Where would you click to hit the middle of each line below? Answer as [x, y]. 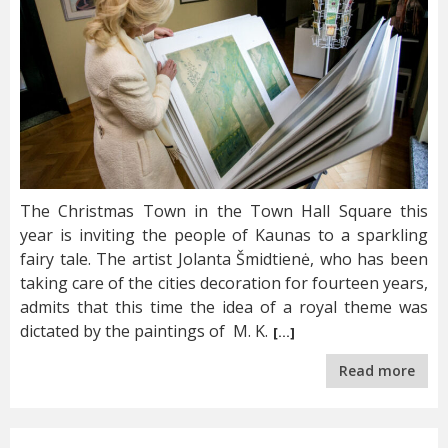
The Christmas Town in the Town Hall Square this [224, 210]
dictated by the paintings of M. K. [144, 330]
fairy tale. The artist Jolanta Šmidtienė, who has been [224, 258]
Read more [377, 370]
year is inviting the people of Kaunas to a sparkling [224, 234]
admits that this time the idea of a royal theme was [224, 306]
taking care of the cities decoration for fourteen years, [224, 282]
